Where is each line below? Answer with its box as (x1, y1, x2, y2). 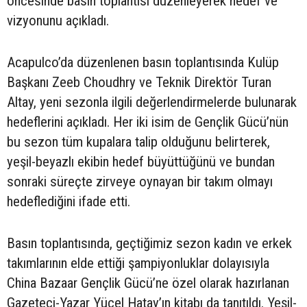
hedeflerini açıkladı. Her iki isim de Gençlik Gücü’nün (7, 113, 288, 130)
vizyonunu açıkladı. (7, 12, 109, 29)
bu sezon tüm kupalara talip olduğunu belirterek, (7, 133, 270, 150)
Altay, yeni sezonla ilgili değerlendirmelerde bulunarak (7, 93, 297, 110)
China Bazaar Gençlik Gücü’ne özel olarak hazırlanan (7, 274, 289, 291)
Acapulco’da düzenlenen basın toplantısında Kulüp (7, 53, 279, 71)
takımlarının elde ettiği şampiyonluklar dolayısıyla (7, 254, 269, 271)
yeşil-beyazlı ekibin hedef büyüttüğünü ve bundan (7, 153, 275, 170)
